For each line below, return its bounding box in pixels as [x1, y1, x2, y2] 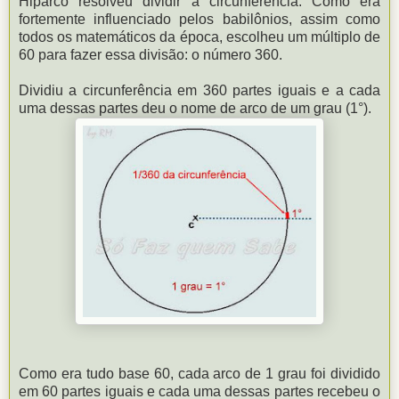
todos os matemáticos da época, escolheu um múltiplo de [19, 28, 380, 45]
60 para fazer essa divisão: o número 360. [19, 46, 282, 62]
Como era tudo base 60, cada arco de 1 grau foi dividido [19, 365, 380, 381]
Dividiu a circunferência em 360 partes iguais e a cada [19, 82, 380, 98]
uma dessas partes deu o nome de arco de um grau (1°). [19, 100, 371, 116]
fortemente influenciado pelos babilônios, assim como [19, 11, 380, 27]
